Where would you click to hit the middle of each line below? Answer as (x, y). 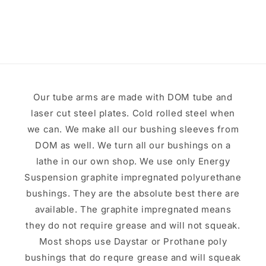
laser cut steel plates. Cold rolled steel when (133, 113)
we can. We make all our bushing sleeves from (133, 129)
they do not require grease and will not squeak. (133, 225)
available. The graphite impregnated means (133, 209)
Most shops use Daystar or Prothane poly (133, 241)
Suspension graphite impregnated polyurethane (133, 177)
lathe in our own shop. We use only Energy (133, 161)
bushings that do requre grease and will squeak (133, 257)
